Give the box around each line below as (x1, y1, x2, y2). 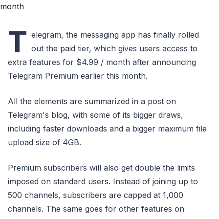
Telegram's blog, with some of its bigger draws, (8, 110, 183, 120)
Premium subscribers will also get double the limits (8, 163, 195, 173)
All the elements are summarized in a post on (8, 96, 176, 106)
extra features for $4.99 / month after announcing (8, 57, 196, 67)
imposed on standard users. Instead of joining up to (8, 176, 198, 186)
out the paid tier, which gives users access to (31, 44, 197, 53)
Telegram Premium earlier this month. (8, 71, 148, 81)
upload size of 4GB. (8, 137, 81, 147)
